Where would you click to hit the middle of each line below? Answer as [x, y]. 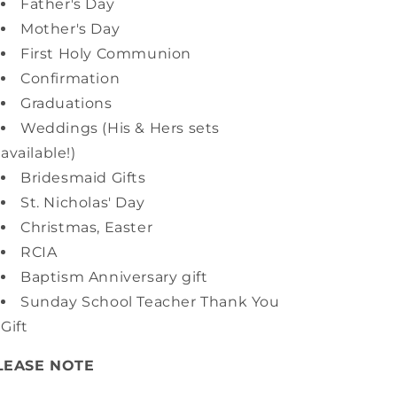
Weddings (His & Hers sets [121, 128]
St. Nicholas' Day [83, 202]
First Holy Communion [106, 54]
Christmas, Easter [87, 227]
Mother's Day [70, 29]
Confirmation [70, 78]
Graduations [66, 103]
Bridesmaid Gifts [83, 178]
